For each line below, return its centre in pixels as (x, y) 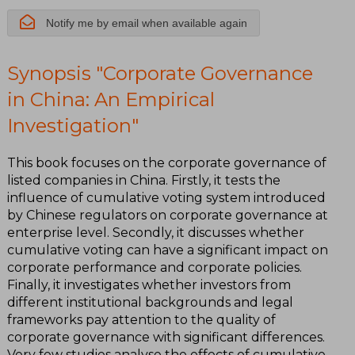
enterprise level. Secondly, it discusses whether (156, 232)
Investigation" (73, 126)
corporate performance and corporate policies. (155, 267)
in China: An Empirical (111, 100)
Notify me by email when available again (145, 23)
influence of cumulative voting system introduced (166, 197)
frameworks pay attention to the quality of (141, 319)
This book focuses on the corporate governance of (167, 162)
